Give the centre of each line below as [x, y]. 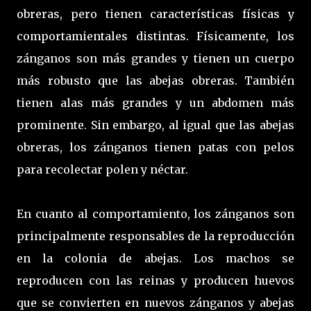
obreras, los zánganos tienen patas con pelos [155, 147]
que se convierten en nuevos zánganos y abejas [155, 302]
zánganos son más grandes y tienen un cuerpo [155, 58]
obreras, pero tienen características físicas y [155, 14]
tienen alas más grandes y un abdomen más [155, 102]
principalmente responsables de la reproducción [155, 236]
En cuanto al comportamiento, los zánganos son [155, 213]
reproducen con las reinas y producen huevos [155, 280]
